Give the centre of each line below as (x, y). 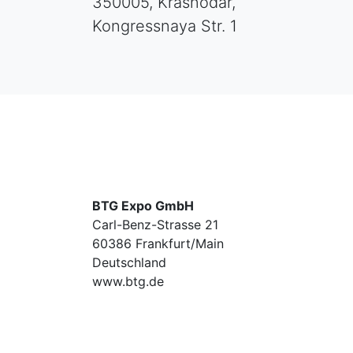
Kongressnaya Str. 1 (165, 26)
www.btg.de (128, 282)
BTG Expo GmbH (143, 206)
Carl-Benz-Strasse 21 (155, 225)
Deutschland (129, 263)
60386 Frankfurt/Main (158, 244)
